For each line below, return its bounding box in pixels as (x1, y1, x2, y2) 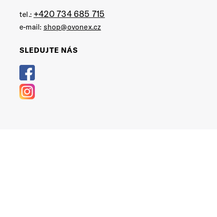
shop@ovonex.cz (43, 22, 101, 31)
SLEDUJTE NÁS (19, 46, 78, 55)
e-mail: (19, 22, 44, 31)
